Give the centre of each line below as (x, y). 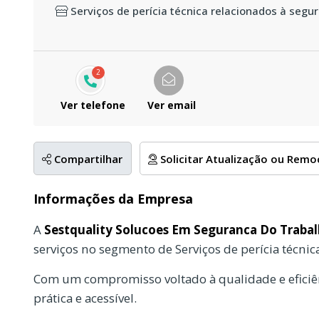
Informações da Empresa (113, 198)
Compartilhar (87, 158)
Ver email (171, 105)
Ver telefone (93, 105)
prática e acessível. (85, 298)
